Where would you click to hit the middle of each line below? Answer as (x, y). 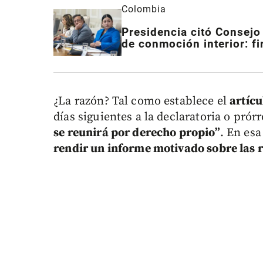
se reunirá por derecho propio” (137, 133)
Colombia (144, 9)
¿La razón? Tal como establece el (142, 102)
